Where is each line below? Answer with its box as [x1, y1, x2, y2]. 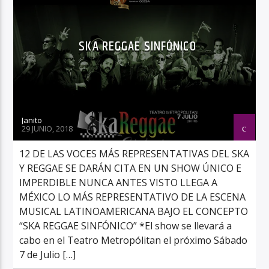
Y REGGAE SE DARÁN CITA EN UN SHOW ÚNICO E [19, 161, 242, 175]
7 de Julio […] [19, 247, 76, 261]
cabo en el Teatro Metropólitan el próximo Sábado [19, 233, 248, 247]
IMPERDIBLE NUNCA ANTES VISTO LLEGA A [19, 175, 218, 189]
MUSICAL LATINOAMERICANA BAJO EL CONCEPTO [19, 204, 249, 218]
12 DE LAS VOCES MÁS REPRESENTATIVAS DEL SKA [19, 147, 250, 160]
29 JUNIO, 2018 [22, 122, 73, 134]
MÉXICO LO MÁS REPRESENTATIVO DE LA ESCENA [19, 190, 246, 204]
